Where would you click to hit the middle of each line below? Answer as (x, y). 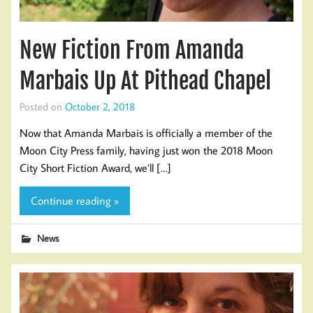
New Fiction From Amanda (132, 50)
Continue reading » (75, 200)
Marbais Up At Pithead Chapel (145, 81)
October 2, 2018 (100, 106)
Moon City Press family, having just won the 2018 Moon (146, 151)
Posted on (42, 106)
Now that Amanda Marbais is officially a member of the (146, 133)
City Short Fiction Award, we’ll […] (95, 168)
